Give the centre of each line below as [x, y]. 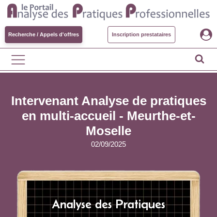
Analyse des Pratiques [108, 204]
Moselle [108, 131]
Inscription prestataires [141, 34]
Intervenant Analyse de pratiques [108, 101]
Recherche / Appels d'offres [44, 34]
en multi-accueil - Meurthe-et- [108, 116]
